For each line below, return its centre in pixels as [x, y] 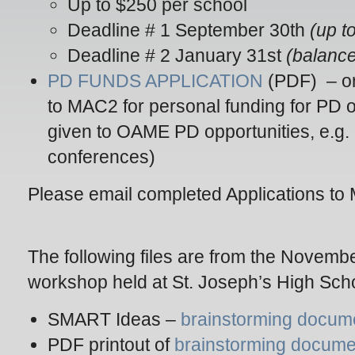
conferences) [101, 157]
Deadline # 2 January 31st [177, 55]
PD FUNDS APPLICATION [155, 81]
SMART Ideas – [114, 319]
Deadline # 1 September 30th [189, 30]
